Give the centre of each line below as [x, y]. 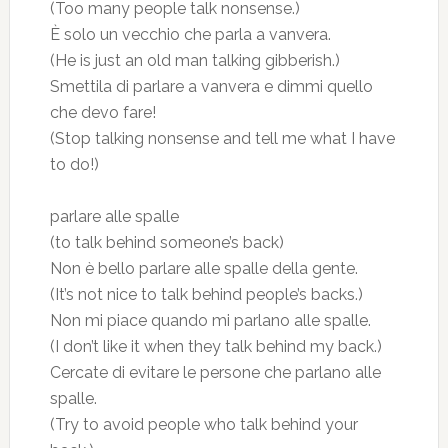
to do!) [74, 164]
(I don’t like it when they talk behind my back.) [215, 346]
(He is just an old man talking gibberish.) [194, 60]
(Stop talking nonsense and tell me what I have [222, 138]
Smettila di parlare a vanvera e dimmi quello [211, 86]
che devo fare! [102, 112]
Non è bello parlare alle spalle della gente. [203, 268]
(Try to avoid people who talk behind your [203, 424]
